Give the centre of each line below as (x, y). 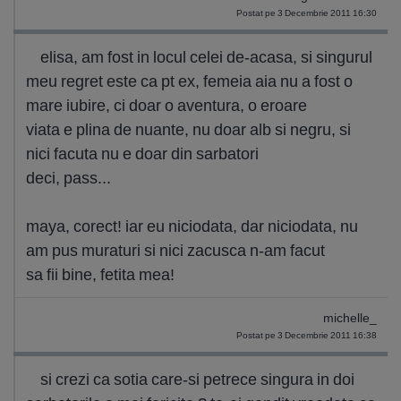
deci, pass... (68, 178)
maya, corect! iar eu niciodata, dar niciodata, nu (192, 226)
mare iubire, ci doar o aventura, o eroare (166, 105)
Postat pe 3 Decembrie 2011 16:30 (307, 13)
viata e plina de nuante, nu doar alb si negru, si (188, 129)
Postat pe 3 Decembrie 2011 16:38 (307, 335)
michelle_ (350, 318)
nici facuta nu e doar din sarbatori (142, 154)
